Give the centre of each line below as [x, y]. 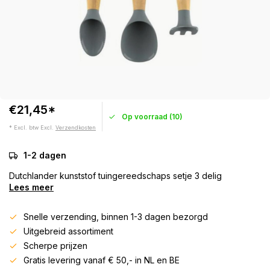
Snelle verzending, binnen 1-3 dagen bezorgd [116, 217]
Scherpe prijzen [55, 246]
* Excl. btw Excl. [32, 127]
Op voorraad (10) [152, 116]
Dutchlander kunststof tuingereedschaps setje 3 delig [115, 176]
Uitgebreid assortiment [68, 231]
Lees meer [31, 187]
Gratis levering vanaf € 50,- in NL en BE [102, 260]
